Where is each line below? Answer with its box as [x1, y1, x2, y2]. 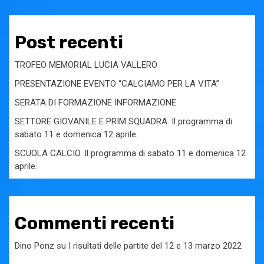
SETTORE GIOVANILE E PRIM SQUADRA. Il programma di [15, 115, 232, 127]
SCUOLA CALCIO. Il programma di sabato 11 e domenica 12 [15, 147, 246, 159]
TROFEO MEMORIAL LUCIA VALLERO [15, 59, 157, 70]
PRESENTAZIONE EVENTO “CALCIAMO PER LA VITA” [15, 78, 219, 89]
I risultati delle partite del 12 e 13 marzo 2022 [68, 240, 242, 251]
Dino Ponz [15, 240, 54, 251]
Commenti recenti [15, 212, 174, 234]
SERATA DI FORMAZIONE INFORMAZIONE [15, 97, 176, 108]
